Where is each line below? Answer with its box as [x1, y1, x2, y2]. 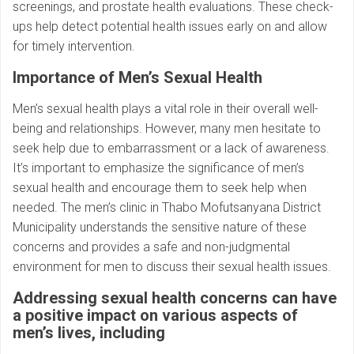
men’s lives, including [13, 322, 165, 342]
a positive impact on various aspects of [13, 305, 298, 325]
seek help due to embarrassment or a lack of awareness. [13, 140, 330, 156]
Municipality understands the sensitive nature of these [13, 219, 307, 235]
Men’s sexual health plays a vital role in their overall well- [13, 100, 318, 116]
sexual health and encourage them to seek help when [13, 179, 307, 195]
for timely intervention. [13, 38, 135, 54]
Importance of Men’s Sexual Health [13, 67, 262, 87]
